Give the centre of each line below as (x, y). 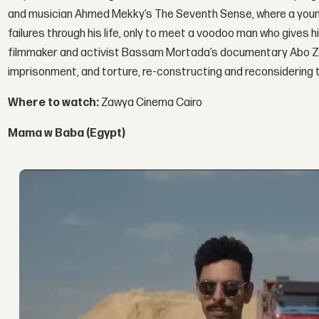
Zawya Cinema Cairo (152, 103)
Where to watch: (54, 103)
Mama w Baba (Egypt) (67, 133)
